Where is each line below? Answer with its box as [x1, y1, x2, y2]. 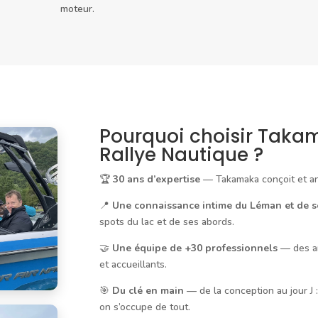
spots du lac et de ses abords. [99, 215, 235, 229]
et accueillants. [99, 258, 168, 272]
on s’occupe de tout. [99, 300, 191, 314]
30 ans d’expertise [113, 172, 201, 187]
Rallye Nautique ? [99, 142, 264, 168]
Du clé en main [112, 284, 185, 298]
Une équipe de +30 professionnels [112, 241, 278, 256]
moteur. [60, 1, 94, 16]
